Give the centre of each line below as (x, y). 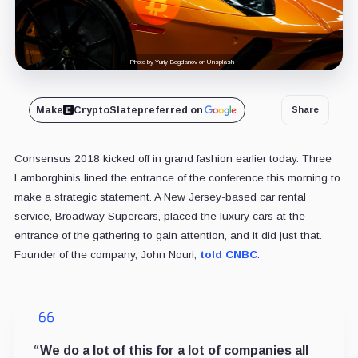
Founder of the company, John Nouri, (107, 254)
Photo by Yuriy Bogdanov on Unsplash (181, 62)
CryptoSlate (105, 110)
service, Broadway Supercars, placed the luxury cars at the (159, 216)
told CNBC (228, 254)
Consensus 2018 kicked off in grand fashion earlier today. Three (173, 158)
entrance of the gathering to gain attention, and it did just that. (168, 235)
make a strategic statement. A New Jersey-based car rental (160, 197)
